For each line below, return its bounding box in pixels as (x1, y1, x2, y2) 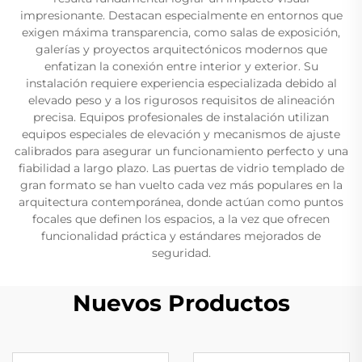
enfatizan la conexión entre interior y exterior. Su (44, 58, 318, 74)
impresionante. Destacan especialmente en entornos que (19, 7, 343, 23)
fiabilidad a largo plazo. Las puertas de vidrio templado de (18, 160, 344, 175)
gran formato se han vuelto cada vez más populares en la (19, 177, 343, 192)
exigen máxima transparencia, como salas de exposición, (22, 24, 340, 40)
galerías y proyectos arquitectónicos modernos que (35, 41, 327, 57)
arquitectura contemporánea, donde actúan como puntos (19, 194, 343, 209)
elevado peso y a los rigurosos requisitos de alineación (27, 92, 335, 107)
